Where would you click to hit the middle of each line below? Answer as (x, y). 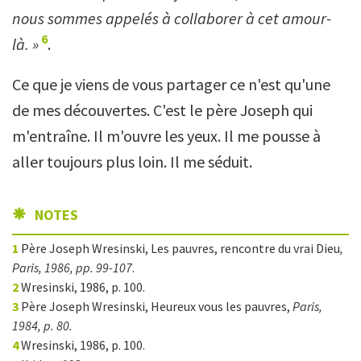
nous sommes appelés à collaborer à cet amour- (172, 18)
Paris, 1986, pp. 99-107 (72, 268)
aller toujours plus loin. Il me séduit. (132, 162)
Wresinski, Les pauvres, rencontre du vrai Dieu (216, 248)
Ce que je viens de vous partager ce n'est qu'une (171, 84)
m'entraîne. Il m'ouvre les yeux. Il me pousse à (166, 136)
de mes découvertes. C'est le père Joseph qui (162, 110)
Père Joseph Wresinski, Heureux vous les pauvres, (156, 306)
